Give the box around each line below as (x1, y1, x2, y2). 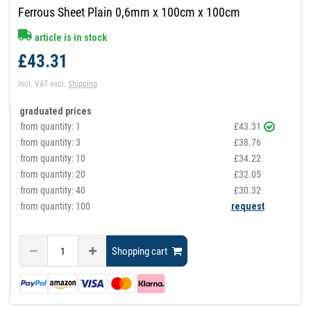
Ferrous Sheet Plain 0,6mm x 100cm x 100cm (18, 5, 241, 20)
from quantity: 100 (20, 201, 91, 212)
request (230, 201, 264, 212)
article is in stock (33, 32, 108, 44)
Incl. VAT (18, 79, 49, 90)
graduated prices (19, 106, 92, 117)
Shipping (68, 79, 98, 90)
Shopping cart (112, 244, 168, 258)
